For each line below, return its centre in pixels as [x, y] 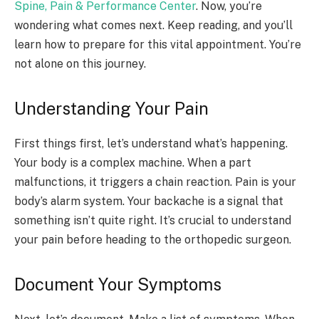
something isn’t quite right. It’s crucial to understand [153, 220]
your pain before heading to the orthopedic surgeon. [153, 239]
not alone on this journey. [80, 63]
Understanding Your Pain [111, 108]
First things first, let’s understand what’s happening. [151, 143]
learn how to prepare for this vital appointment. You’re [158, 44]
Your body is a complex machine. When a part [133, 162]
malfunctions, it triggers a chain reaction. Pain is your [155, 182]
